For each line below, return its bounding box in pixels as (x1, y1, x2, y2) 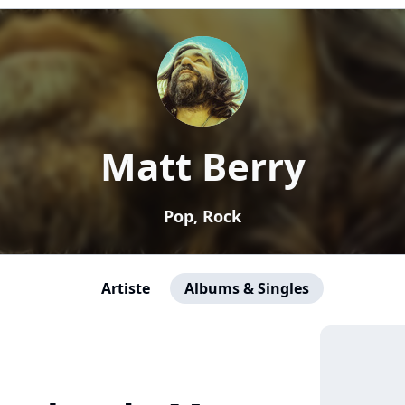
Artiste (101, 278, 150, 298)
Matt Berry (99, 140, 306, 192)
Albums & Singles (184, 278, 309, 298)
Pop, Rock (164, 205, 241, 227)
